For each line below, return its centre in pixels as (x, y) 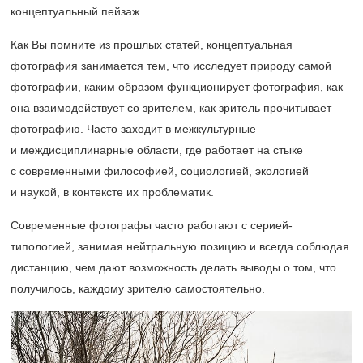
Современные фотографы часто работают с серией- (152, 226)
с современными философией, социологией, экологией (160, 171)
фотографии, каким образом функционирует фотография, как (177, 87)
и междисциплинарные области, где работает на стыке (157, 150)
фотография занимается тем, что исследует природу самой (171, 66)
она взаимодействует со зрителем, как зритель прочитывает (171, 108)
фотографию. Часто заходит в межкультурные (133, 129)
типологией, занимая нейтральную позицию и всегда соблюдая (180, 247)
